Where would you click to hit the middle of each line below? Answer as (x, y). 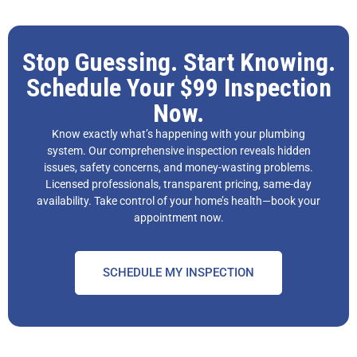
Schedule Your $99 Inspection (178, 88)
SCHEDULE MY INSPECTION (178, 273)
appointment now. (178, 218)
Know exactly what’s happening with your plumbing (178, 134)
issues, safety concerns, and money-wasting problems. (178, 168)
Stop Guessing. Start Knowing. (178, 63)
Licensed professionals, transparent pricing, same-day (178, 184)
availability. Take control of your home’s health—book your (178, 201)
